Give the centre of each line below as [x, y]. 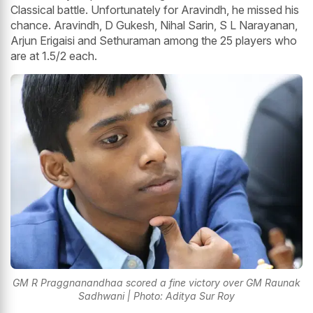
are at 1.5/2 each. [54, 56]
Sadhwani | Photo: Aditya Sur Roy [156, 296]
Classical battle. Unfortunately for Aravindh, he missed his [155, 10]
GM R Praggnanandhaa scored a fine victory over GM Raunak [156, 283]
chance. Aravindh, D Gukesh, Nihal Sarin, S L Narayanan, [154, 26]
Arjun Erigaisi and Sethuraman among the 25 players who [154, 41]
